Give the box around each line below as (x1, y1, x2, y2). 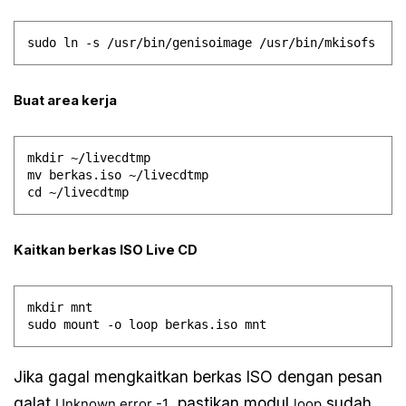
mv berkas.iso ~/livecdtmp (27, 168, 209, 183)
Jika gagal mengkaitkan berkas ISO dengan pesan (14, 366, 383, 386)
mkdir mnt (27, 300, 93, 315)
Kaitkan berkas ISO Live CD (14, 241, 198, 258)
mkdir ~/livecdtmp (27, 150, 151, 166)
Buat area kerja (14, 92, 118, 109)
